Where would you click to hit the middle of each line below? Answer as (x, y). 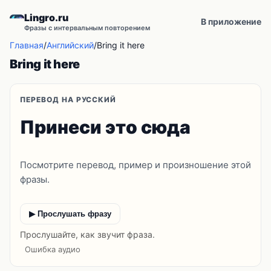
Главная (27, 45)
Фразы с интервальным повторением (87, 28)
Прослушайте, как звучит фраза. (87, 234)
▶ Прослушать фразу (70, 214)
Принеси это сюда (105, 127)
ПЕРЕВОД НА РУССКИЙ (68, 100)
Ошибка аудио (53, 249)
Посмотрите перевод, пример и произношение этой (135, 165)
